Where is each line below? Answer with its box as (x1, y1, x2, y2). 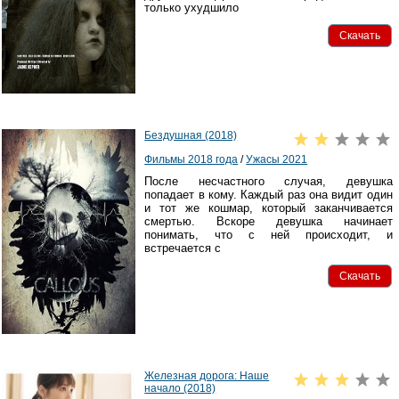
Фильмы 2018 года (144, 153, 239, 167)
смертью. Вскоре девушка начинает (144, 215, 393, 229)
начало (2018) (144, 382, 216, 395)
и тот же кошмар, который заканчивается (144, 201, 393, 216)
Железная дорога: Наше (144, 370, 270, 383)
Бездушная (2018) (144, 129, 238, 142)
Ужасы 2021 (246, 153, 308, 167)
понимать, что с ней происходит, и (144, 228, 393, 242)
